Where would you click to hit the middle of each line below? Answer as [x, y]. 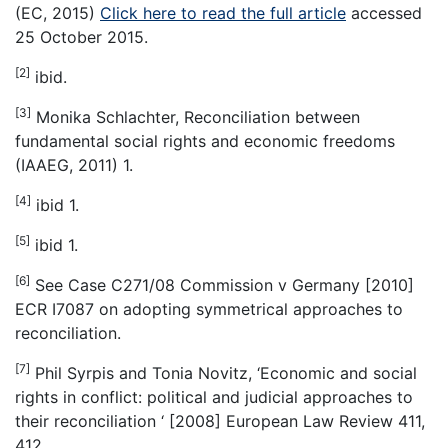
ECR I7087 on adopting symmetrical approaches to [209, 309]
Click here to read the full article [223, 13]
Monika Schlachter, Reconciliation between [195, 117]
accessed [384, 13]
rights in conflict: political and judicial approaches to [214, 397]
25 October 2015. [81, 37]
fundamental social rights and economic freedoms [205, 141]
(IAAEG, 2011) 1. [74, 165]
